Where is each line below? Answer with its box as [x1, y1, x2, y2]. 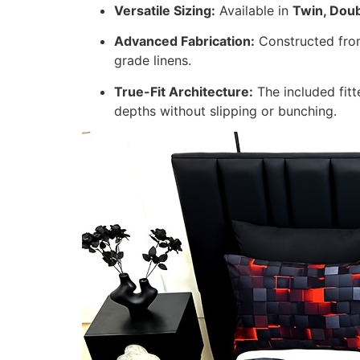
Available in [215, 2, 292, 18]
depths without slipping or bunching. [114, 102, 337, 119]
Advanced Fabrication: [114, 33, 255, 50]
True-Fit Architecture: [114, 83, 253, 100]
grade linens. [114, 52, 191, 69]
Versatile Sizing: [114, 2, 215, 18]
